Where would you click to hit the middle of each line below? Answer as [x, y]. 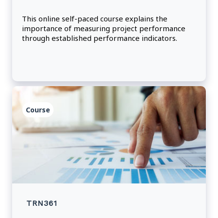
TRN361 [42, 203]
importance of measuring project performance [104, 28]
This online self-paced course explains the [95, 19]
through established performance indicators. [100, 38]
